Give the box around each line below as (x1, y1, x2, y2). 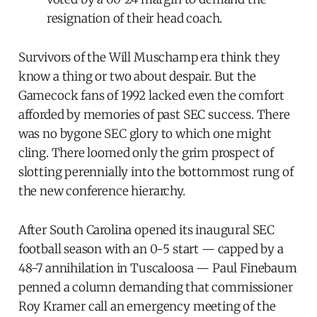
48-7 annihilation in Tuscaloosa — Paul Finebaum (18, 260, 297, 277)
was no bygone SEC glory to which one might (18, 126, 272, 142)
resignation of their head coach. (46, 11, 223, 27)
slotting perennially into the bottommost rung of (18, 164, 294, 180)
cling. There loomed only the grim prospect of (18, 145, 275, 161)
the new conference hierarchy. (18, 183, 185, 200)
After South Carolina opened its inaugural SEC (18, 222, 275, 238)
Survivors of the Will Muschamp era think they (18, 50, 281, 66)
